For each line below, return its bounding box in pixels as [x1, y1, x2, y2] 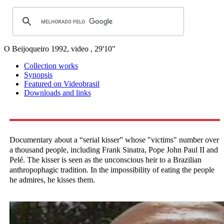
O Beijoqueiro [4, 44, 49, 53]
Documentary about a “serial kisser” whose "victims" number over [9, 135, 219, 144]
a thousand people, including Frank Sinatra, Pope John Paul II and [9, 145, 218, 154]
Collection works [24, 61, 78, 70]
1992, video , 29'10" [51, 44, 115, 53]
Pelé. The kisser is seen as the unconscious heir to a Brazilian [9, 155, 201, 164]
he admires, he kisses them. [9, 175, 95, 184]
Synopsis [24, 70, 52, 79]
